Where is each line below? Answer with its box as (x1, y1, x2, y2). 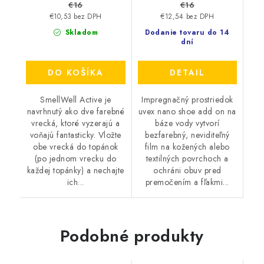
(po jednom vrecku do (34, 153, 117, 165)
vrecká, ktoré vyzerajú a (31, 117, 120, 130)
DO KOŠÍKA (47, 67, 104, 79)
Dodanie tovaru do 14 (145, 27, 230, 38)
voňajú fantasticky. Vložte (29, 129, 121, 141)
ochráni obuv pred (153, 164, 222, 177)
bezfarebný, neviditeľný (145, 129, 230, 141)
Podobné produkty (60, 224, 204, 249)
